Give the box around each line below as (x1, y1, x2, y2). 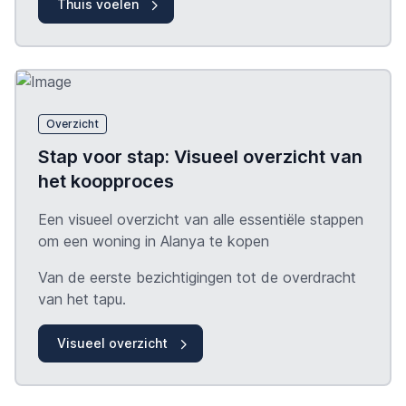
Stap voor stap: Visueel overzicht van (38, 146, 362, 169)
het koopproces (38, 170, 174, 193)
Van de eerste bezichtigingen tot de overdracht (38, 268, 356, 287)
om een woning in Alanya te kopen (38, 232, 269, 251)
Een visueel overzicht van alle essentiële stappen (38, 210, 363, 229)
